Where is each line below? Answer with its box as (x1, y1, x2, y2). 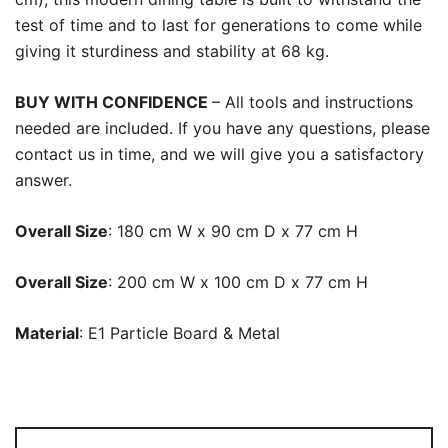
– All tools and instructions (212, 92, 413, 113)
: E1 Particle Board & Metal (79, 323, 280, 344)
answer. (15, 170, 72, 191)
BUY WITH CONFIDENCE (15, 92, 212, 113)
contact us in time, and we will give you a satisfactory (15, 144, 424, 165)
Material (15, 323, 79, 344)
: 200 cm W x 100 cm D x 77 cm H (108, 272, 368, 293)
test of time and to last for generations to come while (15, 15, 422, 36)
